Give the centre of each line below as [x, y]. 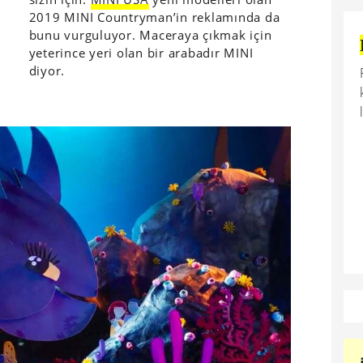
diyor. [47, 70]
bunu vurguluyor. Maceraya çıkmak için [150, 34]
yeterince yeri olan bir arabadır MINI [141, 52]
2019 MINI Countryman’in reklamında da [154, 17]
